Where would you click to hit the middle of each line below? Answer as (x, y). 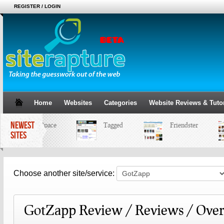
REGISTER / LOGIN (37, 6)
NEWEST (22, 125)
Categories (120, 103)
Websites (78, 103)
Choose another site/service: (60, 173)
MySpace (35, 125)
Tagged (105, 125)
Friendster (175, 125)
